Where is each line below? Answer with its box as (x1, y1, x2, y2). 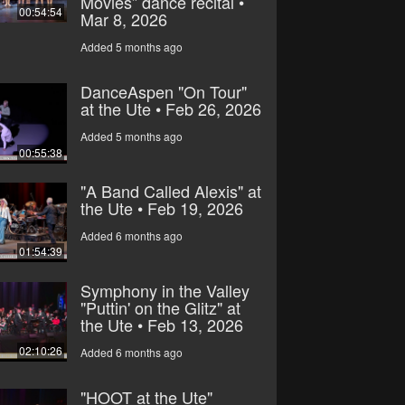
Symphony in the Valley (80, 278, 250, 302)
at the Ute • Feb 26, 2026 (80, 96, 261, 120)
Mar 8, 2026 (80, 6, 167, 31)
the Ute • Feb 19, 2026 (80, 195, 243, 220)
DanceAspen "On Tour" (80, 79, 247, 103)
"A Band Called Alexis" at (80, 178, 261, 202)
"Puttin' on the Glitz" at (80, 295, 240, 319)
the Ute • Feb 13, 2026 (80, 312, 243, 336)
